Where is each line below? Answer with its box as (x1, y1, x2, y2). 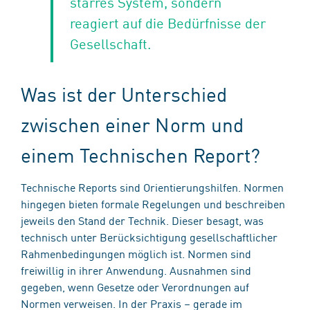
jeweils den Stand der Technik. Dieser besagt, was (21, 212, 264, 228)
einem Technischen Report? (21, 140, 265, 168)
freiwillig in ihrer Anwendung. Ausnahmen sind (21, 262, 251, 277)
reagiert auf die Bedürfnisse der (69, 12, 266, 32)
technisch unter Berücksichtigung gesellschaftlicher (21, 228, 277, 244)
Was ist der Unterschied (21, 80, 227, 107)
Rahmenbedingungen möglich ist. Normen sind (21, 245, 251, 261)
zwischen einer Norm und (21, 110, 244, 138)
